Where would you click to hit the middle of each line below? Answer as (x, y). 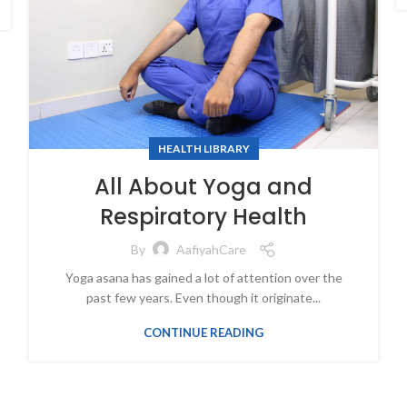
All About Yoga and (203, 186)
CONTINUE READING (203, 332)
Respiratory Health (203, 216)
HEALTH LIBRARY (203, 148)
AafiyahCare (211, 250)
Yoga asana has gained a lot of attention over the (203, 277)
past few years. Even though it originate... (203, 297)
